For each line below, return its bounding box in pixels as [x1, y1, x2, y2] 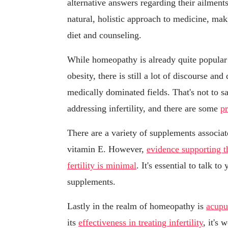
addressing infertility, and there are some [67, 103, 220, 114]
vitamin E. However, [67, 144, 147, 155]
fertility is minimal [67, 160, 136, 171]
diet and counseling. [67, 30, 141, 41]
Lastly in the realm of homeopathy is [67, 201, 206, 212]
